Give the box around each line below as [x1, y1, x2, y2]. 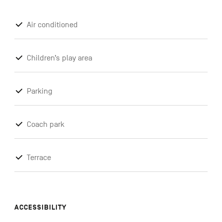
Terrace [26, 153, 51, 163]
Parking [26, 87, 53, 96]
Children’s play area [26, 54, 92, 63]
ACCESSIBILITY [14, 203, 66, 212]
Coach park [26, 120, 64, 129]
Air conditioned [26, 20, 78, 30]
